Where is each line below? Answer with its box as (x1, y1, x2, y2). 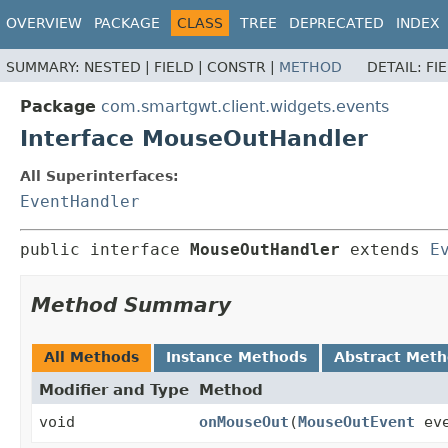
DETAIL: (367, 59, 426, 76)
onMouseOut (199, 413, 289, 432)
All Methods (44, 349, 139, 366)
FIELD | (154, 59, 207, 76)
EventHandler (20, 192, 140, 212)
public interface (20, 240, 190, 260)
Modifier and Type (39, 381, 189, 400)
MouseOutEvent (298, 413, 415, 432)
